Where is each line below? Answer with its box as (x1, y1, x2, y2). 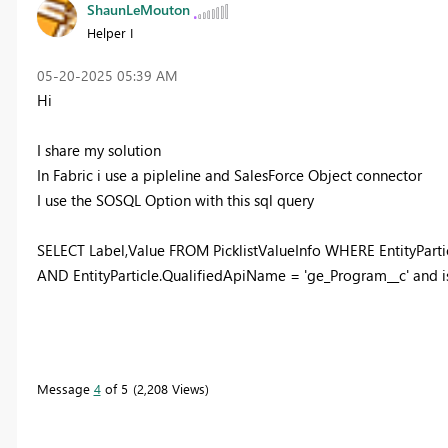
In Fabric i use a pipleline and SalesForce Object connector (36, 164, 422, 185)
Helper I (86, 23, 133, 41)
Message (36, 379, 94, 397)
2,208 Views (136, 379, 205, 397)
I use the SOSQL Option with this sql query (36, 189, 314, 210)
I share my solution (36, 139, 161, 160)
